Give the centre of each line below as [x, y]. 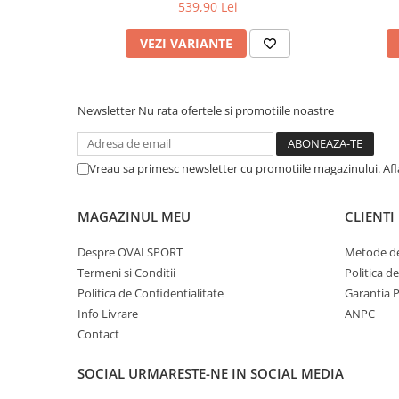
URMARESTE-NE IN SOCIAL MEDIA [236, 373]
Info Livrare [108, 313]
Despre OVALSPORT [130, 252]
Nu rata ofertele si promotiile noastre [236, 110]
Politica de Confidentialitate [151, 293]
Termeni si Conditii [126, 273]
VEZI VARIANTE [186, 43]
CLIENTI [370, 216]
